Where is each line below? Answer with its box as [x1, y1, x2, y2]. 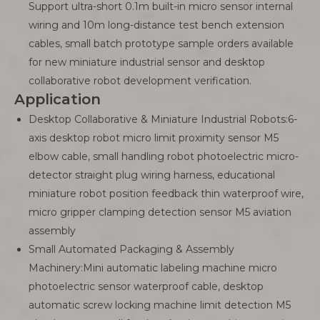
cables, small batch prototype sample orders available [29, 37, 294, 50]
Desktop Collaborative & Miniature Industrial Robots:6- [29, 113, 297, 126]
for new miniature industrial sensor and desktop [29, 56, 265, 69]
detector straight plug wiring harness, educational [29, 169, 275, 181]
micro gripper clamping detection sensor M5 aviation [29, 206, 291, 219]
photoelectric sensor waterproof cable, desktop [29, 280, 264, 293]
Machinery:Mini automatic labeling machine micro [29, 261, 277, 274]
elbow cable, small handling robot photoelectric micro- [29, 150, 299, 163]
